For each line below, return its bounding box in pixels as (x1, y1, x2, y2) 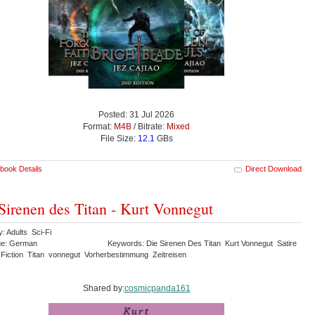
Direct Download (245, 165, 302, 174)
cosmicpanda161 (124, 283, 191, 294)
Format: (83, 122, 114, 132)
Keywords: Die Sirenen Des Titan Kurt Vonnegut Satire (108, 239, 299, 248)
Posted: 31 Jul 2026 (98, 110, 174, 120)
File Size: (100, 134, 138, 144)
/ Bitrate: (131, 122, 167, 132)
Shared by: (82, 283, 124, 294)
